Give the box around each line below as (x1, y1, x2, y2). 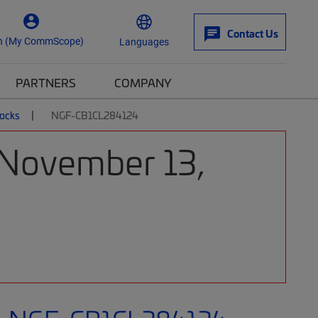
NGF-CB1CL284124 (51, 108, 138, 122)
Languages (119, 34, 169, 48)
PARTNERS (16, 75, 76, 90)
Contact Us (227, 26, 278, 40)
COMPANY (114, 75, 172, 90)
